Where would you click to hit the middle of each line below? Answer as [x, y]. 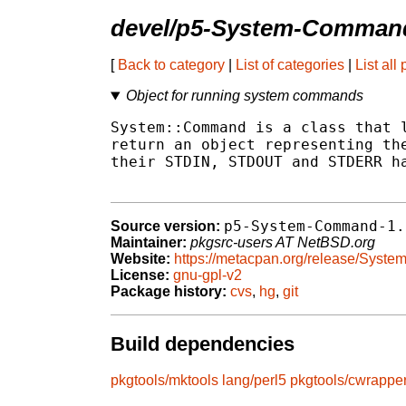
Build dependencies [203, 343]
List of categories [290, 65]
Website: [140, 259]
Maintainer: [149, 243]
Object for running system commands [244, 96]
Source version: [165, 227]
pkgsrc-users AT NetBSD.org [283, 243]
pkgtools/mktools [164, 381]
